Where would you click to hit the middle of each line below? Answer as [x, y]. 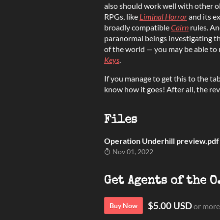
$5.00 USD [170, 205]
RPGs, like [122, 16]
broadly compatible [137, 27]
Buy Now [124, 205]
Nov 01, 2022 [132, 151]
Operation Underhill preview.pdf [162, 140]
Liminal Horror [163, 16]
